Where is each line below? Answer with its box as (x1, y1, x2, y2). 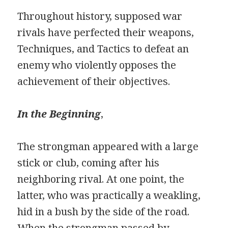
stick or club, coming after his (17, 155, 160, 169)
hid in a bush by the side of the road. (17, 204, 190, 218)
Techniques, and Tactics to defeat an (17, 41, 189, 55)
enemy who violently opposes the (17, 58, 177, 72)
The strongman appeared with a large (17, 139, 199, 153)
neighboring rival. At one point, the (17, 172, 185, 186)
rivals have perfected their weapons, (17, 25, 194, 39)
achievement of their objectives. (17, 74, 170, 88)
